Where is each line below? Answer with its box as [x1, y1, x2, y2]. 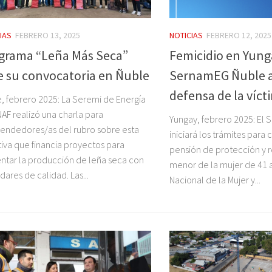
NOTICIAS [169, 30, 203, 41]
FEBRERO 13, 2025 [15, 30, 80, 41]
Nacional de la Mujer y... [169, 173, 260, 186]
